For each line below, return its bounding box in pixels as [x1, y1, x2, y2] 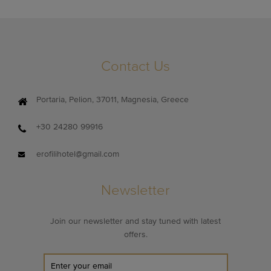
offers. [123, 230, 148, 239]
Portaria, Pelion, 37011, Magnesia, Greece [36, 95, 189, 104]
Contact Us [101, 59, 170, 74]
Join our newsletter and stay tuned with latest [50, 217, 221, 226]
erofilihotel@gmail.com [36, 149, 119, 158]
